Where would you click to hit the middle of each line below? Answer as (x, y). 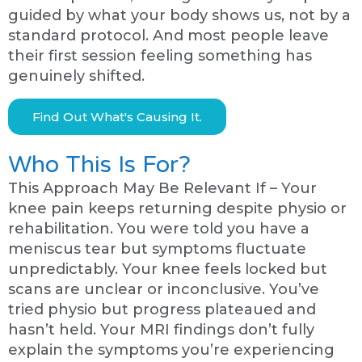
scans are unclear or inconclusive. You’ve (164, 289)
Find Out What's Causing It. (117, 116)
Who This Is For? (99, 164)
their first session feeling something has (160, 56)
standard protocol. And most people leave (168, 36)
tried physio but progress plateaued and (162, 309)
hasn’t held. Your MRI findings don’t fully (161, 329)
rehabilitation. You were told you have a (159, 228)
